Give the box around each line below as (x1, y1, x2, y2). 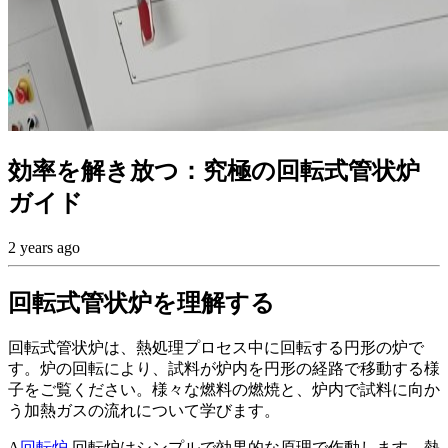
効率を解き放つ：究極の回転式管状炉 (8, 157, 420, 184)
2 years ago (8, 238, 80, 256)
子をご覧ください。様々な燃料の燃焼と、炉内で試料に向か (8, 381, 440, 399)
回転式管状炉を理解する (8, 289, 275, 316)
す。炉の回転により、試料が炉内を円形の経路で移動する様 (8, 360, 440, 378)
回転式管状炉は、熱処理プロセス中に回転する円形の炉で (8, 339, 424, 357)
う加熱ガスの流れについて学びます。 (8, 402, 280, 420)
